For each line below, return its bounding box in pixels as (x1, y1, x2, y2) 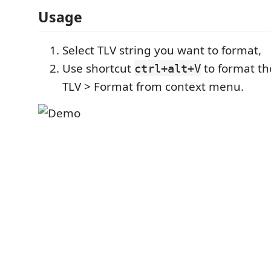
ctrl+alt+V (134, 61, 201, 75)
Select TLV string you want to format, (62, 42, 261, 58)
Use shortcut (62, 60, 134, 76)
